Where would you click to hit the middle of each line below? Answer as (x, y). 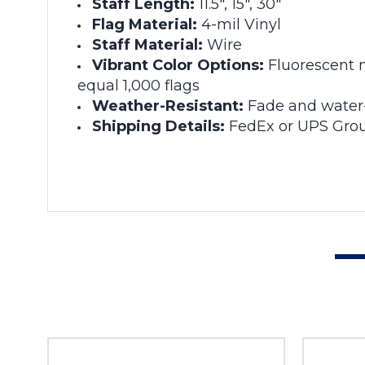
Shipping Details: (159, 126)
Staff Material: (148, 44)
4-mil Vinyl (240, 24)
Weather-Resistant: (168, 106)
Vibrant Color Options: (178, 65)
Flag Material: (145, 24)
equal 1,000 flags (139, 85)
